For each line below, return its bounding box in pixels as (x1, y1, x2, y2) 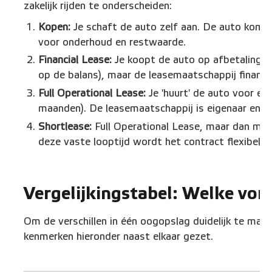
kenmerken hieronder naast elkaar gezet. (24, 230, 214, 242)
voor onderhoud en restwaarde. (38, 36, 186, 48)
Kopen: (38, 21, 70, 33)
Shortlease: (38, 120, 92, 132)
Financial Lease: (38, 54, 112, 66)
